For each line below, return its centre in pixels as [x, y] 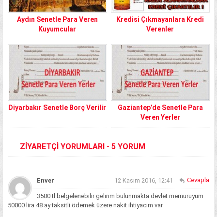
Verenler [160, 29]
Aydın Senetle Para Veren [57, 20]
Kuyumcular [57, 29]
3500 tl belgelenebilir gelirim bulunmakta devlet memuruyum [120, 196]
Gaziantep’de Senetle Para [160, 108]
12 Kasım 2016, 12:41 [144, 181]
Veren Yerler [160, 117]
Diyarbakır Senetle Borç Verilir [57, 108]
